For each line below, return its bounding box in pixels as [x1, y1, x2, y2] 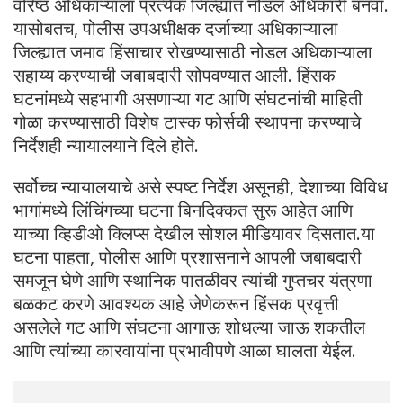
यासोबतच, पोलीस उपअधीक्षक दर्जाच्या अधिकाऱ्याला [13, 16, 338, 41]
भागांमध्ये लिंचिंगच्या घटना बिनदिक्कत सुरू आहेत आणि [13, 198, 353, 223]
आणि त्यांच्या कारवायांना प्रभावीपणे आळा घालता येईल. [13, 338, 356, 363]
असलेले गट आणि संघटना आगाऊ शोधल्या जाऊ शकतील [13, 315, 365, 340]
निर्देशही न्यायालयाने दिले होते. [13, 133, 199, 158]
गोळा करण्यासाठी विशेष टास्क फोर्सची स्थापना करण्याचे [13, 110, 361, 135]
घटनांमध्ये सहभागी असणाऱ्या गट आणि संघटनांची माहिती [13, 86, 363, 112]
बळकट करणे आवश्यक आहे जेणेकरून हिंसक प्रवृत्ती [13, 291, 339, 317]
